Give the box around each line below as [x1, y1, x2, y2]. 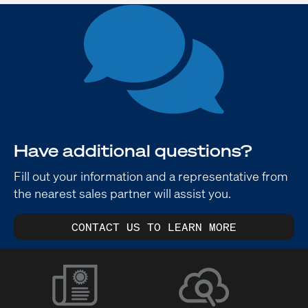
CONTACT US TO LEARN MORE [71, 219, 236, 235]
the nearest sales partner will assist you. [14, 184, 231, 201]
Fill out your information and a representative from [14, 167, 288, 184]
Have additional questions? [14, 140, 252, 162]
